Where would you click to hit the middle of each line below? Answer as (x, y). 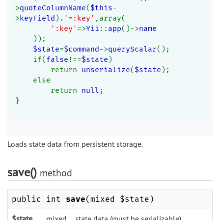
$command (81, 49)
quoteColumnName (53, 8)
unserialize (106, 69)
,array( (110, 18)
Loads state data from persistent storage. (75, 144)
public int (39, 199)
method (56, 173)
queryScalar (132, 49)
